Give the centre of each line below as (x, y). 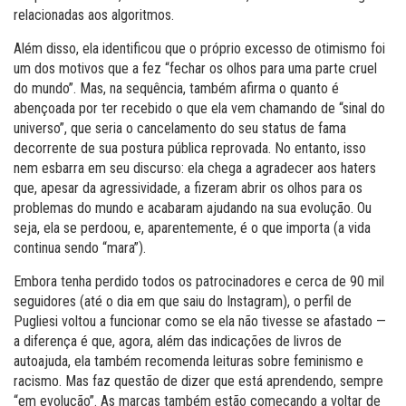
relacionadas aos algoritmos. (94, 15)
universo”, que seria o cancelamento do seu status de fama (180, 128)
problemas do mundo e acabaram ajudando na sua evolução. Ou (193, 208)
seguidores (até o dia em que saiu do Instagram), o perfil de (183, 301)
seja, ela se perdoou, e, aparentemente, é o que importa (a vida (192, 228)
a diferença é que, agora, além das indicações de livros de (178, 341)
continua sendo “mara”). (80, 248)
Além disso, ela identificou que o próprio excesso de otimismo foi (199, 48)
